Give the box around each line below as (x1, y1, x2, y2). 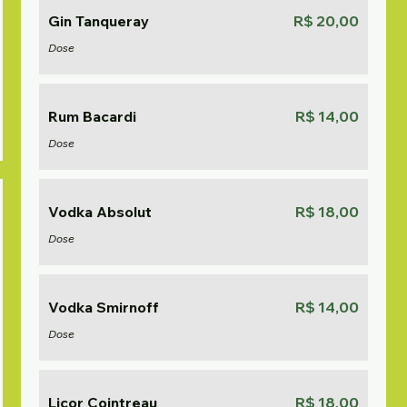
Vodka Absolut (48, 203, 153, 221)
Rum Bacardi (48, 107, 137, 125)
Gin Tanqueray (48, 12, 150, 30)
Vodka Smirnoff (48, 298, 160, 316)
